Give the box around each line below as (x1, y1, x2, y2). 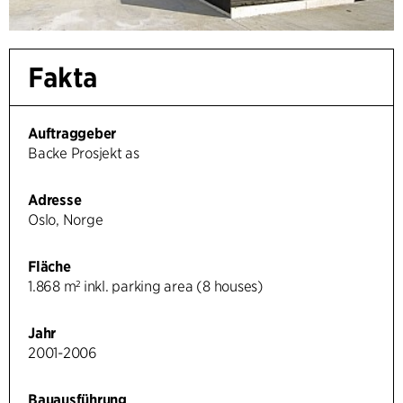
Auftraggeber (28, 124, 117, 142)
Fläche (28, 257, 71, 275)
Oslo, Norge (28, 210, 103, 228)
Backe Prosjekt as (28, 144, 139, 162)
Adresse (28, 191, 82, 209)
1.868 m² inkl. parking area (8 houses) (28, 277, 264, 295)
